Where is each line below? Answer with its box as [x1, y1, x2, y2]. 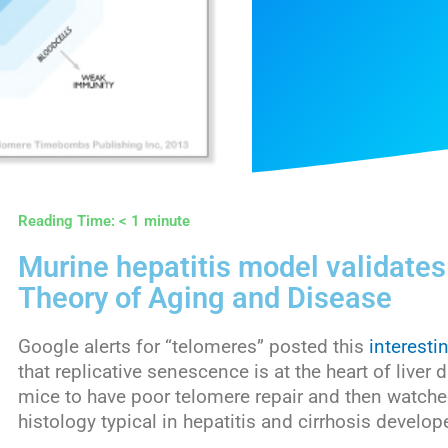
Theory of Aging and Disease [18, 281, 392, 316]
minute [144, 212, 190, 231]
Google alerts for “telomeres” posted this [18, 336, 369, 359]
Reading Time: [18, 212, 119, 231]
